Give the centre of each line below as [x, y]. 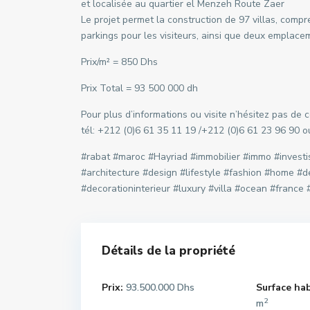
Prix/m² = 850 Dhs [119, 62]
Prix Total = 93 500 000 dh [139, 88]
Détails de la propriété [168, 251]
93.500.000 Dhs [159, 288]
